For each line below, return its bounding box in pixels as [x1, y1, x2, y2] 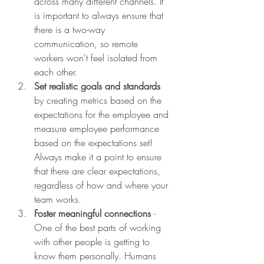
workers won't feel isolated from [34, 51, 160, 65]
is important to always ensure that [34, 9, 166, 22]
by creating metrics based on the [34, 94, 164, 107]
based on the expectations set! [34, 136, 156, 150]
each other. [34, 65, 80, 79]
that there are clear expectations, [34, 164, 163, 178]
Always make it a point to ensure [34, 150, 164, 164]
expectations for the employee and [34, 108, 171, 121]
